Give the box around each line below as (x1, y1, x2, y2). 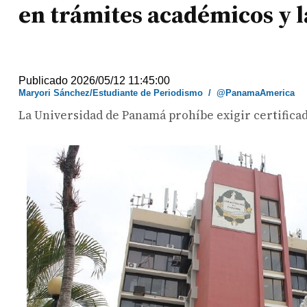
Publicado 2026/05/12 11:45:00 (19, 75, 171, 86)
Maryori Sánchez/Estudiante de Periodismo (19, 88, 204, 98)
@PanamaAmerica (217, 88, 295, 98)
